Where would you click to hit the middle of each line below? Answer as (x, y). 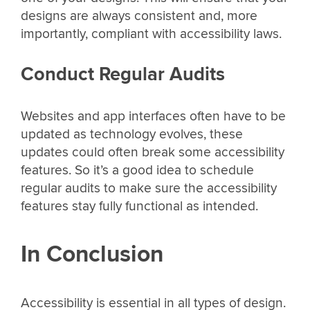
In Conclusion (92, 255)
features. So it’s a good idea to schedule (137, 170)
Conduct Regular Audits (123, 75)
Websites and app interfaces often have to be (153, 116)
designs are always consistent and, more (139, 16)
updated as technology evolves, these (132, 134)
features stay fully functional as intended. (139, 206)
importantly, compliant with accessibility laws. (151, 34)
